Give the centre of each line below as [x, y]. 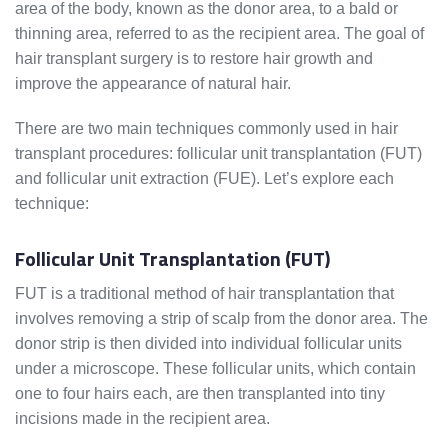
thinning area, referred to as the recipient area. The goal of [219, 34]
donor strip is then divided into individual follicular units [208, 344]
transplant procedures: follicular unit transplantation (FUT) [218, 154]
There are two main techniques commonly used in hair [206, 129]
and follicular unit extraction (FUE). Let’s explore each [204, 179]
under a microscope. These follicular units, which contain [215, 369]
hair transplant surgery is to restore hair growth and [194, 59]
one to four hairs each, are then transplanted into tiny [200, 394]
